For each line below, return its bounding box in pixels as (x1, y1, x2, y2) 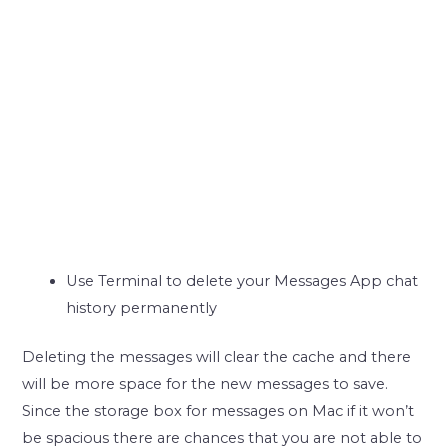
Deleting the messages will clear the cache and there (22, 348, 412, 367)
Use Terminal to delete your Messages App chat (66, 273, 419, 292)
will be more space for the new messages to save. (22, 375, 389, 394)
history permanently (66, 300, 218, 319)
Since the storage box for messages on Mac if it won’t (22, 402, 415, 421)
